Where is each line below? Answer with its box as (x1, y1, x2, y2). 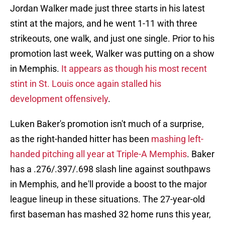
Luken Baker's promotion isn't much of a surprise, (10, 119, 204, 130)
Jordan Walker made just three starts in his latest (10, 3, 205, 14)
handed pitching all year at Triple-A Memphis (10, 149, 187, 160)
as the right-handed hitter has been (10, 134, 151, 145)
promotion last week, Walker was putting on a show (10, 48, 214, 59)
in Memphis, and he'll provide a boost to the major (10, 179, 207, 190)
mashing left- (151, 134, 203, 145)
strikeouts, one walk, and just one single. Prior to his (10, 33, 214, 44)
